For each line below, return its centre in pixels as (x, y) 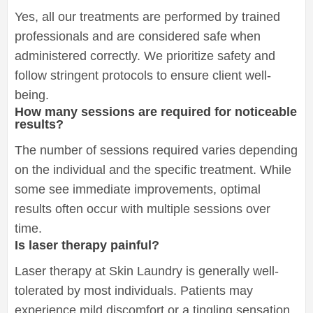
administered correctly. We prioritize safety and (145, 56)
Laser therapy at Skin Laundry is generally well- (147, 271)
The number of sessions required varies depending (156, 150)
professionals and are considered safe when (138, 36)
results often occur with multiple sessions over (143, 209)
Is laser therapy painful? (87, 245)
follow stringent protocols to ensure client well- (143, 75)
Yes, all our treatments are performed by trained (147, 16)
